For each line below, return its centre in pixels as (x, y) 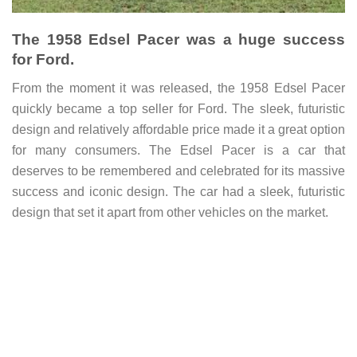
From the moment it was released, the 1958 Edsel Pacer (178, 88)
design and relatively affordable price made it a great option (178, 129)
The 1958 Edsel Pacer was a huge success (178, 40)
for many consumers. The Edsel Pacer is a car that (178, 150)
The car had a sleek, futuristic (259, 191)
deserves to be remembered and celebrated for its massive (178, 171)
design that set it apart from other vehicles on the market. (170, 212)
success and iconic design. (93, 191)
